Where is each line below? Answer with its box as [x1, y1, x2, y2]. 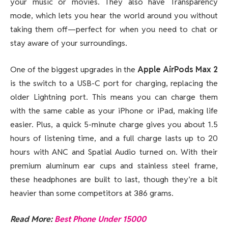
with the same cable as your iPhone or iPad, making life [10, 105, 218, 116]
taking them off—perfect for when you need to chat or [10, 24, 218, 35]
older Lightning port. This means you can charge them [10, 91, 218, 102]
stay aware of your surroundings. [10, 38, 127, 49]
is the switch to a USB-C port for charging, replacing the [10, 77, 218, 89]
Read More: [10, 214, 54, 225]
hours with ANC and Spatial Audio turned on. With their [10, 146, 218, 157]
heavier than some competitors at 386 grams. [10, 187, 174, 198]
